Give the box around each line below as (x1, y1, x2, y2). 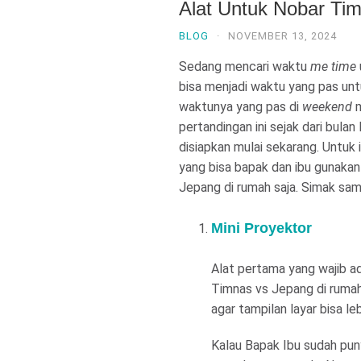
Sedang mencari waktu (179, 59, 310, 75)
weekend (302, 99, 352, 115)
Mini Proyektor (211, 220, 312, 237)
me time (310, 59, 359, 75)
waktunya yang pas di (179, 99, 302, 115)
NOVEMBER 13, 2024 (228, 30, 337, 43)
